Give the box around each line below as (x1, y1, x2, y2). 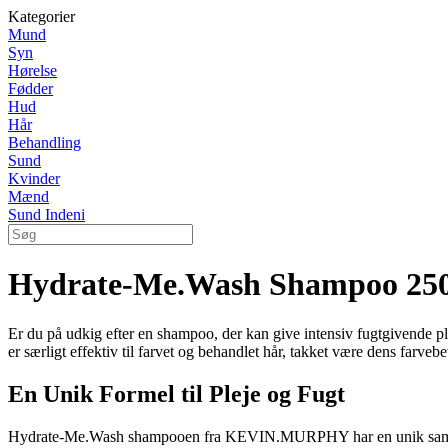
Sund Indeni (8, 206, 85, 223)
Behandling (8, 134, 81, 151)
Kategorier (8, 8, 75, 25)
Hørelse (8, 62, 57, 79)
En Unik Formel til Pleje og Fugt (8, 380, 345, 407)
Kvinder (8, 170, 60, 187)
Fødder (8, 80, 53, 97)
